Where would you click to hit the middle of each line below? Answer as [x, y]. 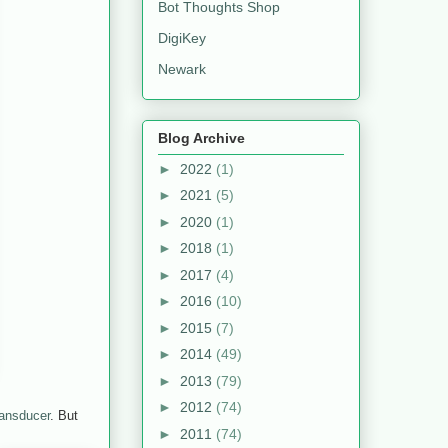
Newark [182, 69]
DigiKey [182, 38]
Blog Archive [201, 137]
